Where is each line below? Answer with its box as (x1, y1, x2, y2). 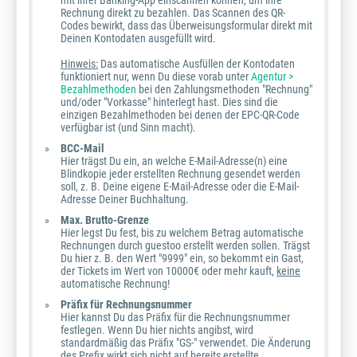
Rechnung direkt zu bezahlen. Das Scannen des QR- (61, 6, 285, 20)
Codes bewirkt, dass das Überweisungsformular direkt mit (61, 19, 312, 33)
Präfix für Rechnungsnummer (61, 298, 192, 312)
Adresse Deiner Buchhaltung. (61, 193, 189, 206)
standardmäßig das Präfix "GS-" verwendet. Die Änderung (61, 336, 311, 350)
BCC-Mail (61, 142, 104, 155)
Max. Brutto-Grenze (61, 214, 149, 227)
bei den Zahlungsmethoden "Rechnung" (136, 83, 312, 96)
